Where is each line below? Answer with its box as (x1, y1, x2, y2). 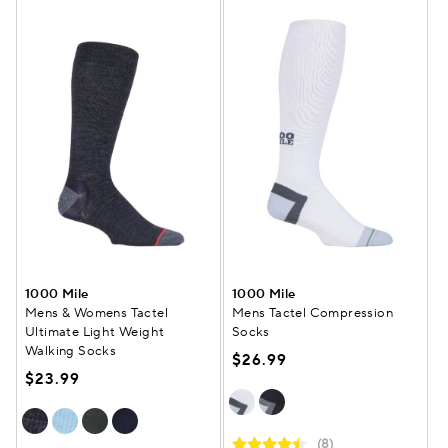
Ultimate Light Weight (25, 323, 165, 340)
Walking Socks (25, 342, 117, 359)
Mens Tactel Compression (231, 304, 394, 321)
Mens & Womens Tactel (25, 304, 168, 321)
